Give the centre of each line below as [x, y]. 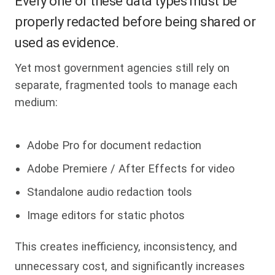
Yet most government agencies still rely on [122, 68]
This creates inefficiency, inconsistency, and [126, 246]
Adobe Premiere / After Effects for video [131, 169]
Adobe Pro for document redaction [114, 145]
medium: [36, 103]
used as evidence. [67, 43]
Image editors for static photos [106, 215]
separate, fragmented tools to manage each [126, 85]
